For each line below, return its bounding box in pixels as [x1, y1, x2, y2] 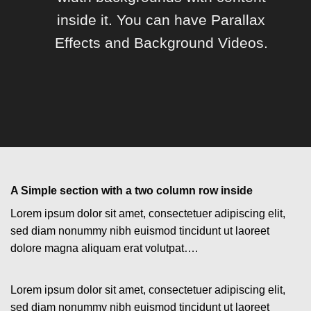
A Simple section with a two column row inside [10, 185, 253, 196]
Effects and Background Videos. [54, 34, 268, 51]
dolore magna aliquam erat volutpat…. [10, 242, 198, 254]
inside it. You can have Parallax [57, 11, 266, 28]
